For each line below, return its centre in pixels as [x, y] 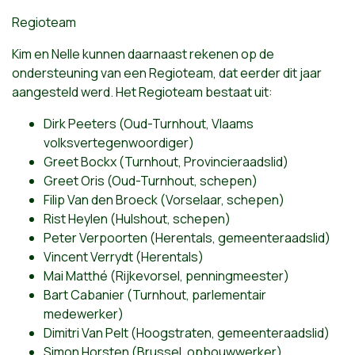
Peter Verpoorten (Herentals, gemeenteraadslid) [187, 237]
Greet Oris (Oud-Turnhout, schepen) [151, 180]
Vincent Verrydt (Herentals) [124, 256]
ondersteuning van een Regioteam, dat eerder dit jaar [167, 73]
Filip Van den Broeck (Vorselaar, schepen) [164, 199]
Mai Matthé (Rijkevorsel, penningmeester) [166, 275]
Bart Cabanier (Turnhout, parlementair [155, 294]
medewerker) [84, 313]
